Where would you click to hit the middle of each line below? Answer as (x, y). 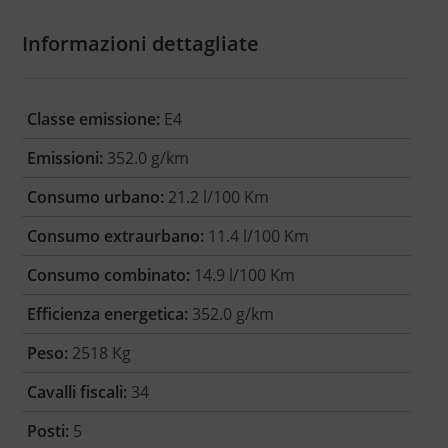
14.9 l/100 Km (242, 275)
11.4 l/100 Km (256, 236)
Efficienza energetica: (107, 314)
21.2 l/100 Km (216, 197)
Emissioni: (64, 158)
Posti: (47, 431)
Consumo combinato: (108, 275)
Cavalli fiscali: (76, 392)
